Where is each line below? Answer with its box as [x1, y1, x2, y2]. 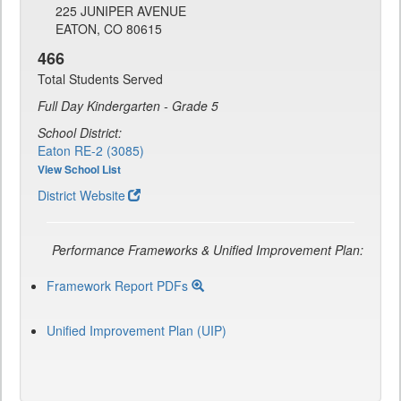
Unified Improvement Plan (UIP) [47, 321, 226, 340]
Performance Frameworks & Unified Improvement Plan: [52, 241, 363, 260]
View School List [38, 161, 121, 178]
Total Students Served [38, 70, 163, 89]
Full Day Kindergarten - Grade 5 [38, 97, 218, 115]
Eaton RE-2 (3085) [38, 141, 144, 160]
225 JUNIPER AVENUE [55, 2, 186, 21]
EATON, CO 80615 [55, 20, 162, 38]
